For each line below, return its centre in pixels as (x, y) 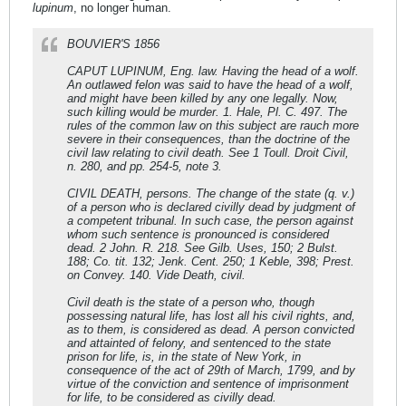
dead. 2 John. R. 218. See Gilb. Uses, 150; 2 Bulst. (203, 247)
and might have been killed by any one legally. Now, (203, 98)
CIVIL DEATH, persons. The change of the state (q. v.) (211, 193)
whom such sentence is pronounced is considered (198, 234)
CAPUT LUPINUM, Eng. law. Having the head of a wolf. (213, 71)
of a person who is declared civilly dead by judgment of (211, 207)
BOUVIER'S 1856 (113, 43)
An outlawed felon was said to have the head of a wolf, (210, 84)
